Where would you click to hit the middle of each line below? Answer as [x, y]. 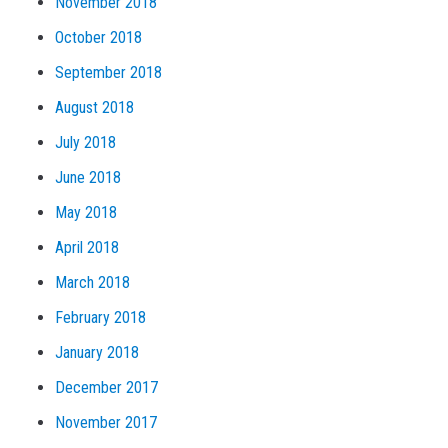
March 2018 [92, 282]
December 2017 [106, 387]
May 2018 [86, 212]
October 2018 [98, 37]
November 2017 [106, 422]
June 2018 [88, 177]
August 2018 [94, 107]
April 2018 [87, 247]
